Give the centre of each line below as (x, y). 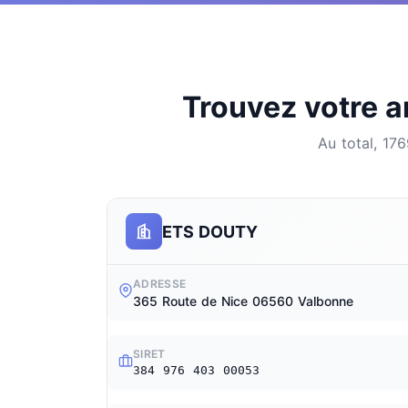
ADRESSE (160, 284)
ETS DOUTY (210, 231)
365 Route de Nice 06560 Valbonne (243, 301)
